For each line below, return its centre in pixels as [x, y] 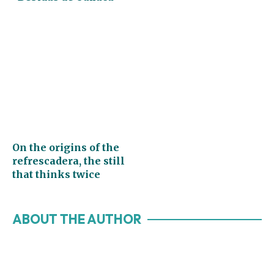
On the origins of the [66, 147]
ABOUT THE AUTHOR [77, 219]
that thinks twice [56, 174]
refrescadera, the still [68, 161]
